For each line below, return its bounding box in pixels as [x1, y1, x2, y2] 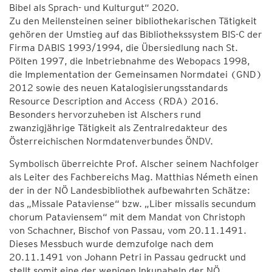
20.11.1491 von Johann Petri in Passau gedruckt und [9, 251, 246, 263]
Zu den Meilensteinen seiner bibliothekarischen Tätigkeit [9, 15, 257, 27]
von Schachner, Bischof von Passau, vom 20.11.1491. [9, 225, 246, 236]
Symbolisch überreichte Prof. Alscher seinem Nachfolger [9, 158, 259, 169]
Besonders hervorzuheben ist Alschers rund [9, 109, 201, 120]
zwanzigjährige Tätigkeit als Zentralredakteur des [9, 122, 227, 134]
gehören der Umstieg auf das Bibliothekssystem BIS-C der [9, 29, 262, 40]
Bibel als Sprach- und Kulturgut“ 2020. [9, 2, 179, 13]
